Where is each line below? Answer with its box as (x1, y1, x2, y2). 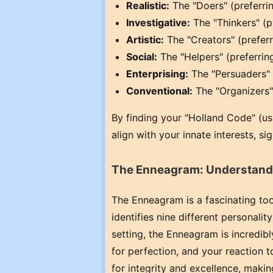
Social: (126, 51, 157, 63)
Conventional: (126, 85, 193, 97)
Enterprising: (126, 68, 188, 80)
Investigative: (126, 16, 190, 29)
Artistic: (126, 34, 164, 46)
